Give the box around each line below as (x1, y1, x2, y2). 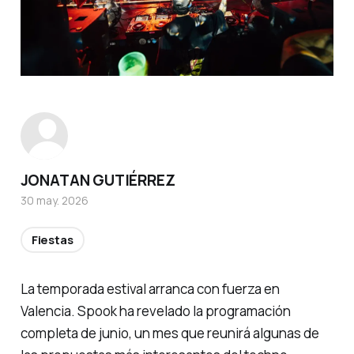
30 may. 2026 (20, 192, 88, 208)
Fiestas (31, 231, 73, 248)
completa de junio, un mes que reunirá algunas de (20, 323, 319, 342)
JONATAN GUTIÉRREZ (20, 169, 175, 190)
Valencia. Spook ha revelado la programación (20, 301, 291, 320)
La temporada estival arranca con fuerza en (20, 279, 280, 298)
